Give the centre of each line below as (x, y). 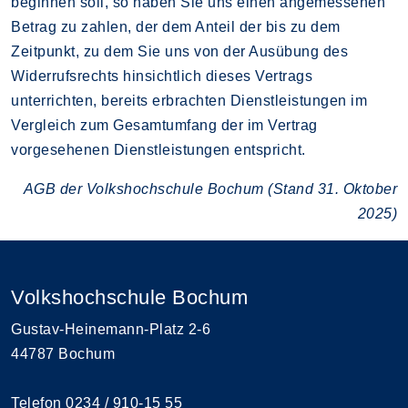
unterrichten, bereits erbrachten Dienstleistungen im (189, 100)
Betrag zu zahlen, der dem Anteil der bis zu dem (176, 26)
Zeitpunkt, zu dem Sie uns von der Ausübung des (179, 51)
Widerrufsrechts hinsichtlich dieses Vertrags (162, 76)
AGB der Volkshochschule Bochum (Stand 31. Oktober (210, 189)
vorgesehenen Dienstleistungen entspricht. (158, 149)
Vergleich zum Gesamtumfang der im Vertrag (164, 125)
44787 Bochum (63, 353)
